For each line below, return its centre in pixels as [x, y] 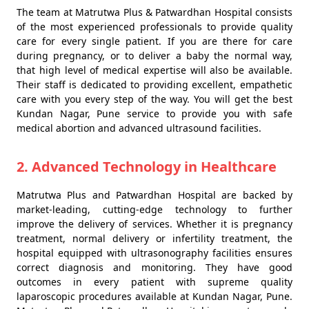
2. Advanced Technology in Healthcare [147, 167]
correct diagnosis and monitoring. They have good [154, 267]
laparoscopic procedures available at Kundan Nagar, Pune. [154, 296]
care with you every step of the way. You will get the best [154, 99]
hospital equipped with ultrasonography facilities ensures [154, 253]
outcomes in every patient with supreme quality [154, 282]
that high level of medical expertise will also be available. [154, 70]
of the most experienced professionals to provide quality [154, 27]
